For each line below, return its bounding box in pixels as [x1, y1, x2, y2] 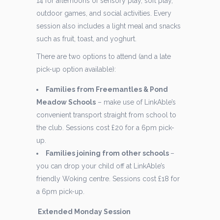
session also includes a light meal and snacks [36, 22, 181, 30]
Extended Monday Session [38, 207, 131, 216]
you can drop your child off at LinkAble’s [36, 162, 165, 170]
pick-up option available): [36, 65, 116, 73]
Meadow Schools [36, 98, 96, 106]
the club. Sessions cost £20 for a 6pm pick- [36, 123, 174, 132]
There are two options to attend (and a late [36, 52, 171, 60]
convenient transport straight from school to [36, 110, 176, 119]
